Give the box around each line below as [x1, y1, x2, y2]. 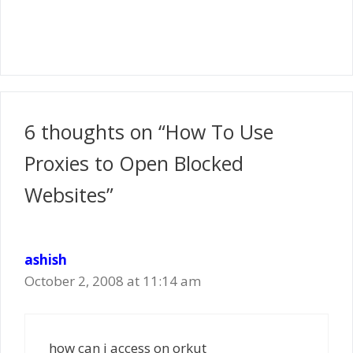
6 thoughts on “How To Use [24, 118, 273, 145]
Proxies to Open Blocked [24, 150, 243, 176]
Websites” [24, 181, 113, 208]
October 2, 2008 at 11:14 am [24, 272, 201, 290]
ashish [24, 251, 67, 269]
